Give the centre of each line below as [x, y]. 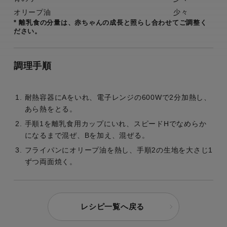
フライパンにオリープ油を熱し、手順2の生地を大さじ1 [119, 150]
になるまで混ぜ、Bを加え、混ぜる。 [87, 135]
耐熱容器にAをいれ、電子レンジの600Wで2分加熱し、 [118, 97]
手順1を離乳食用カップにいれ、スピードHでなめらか [116, 123]
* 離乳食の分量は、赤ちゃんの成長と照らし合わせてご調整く [110, 22]
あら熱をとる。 [51, 109]
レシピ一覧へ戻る [112, 206]
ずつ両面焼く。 [51, 161]
